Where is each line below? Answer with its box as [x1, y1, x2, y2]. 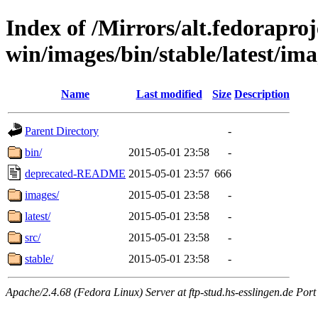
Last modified [136, 87, 202, 100]
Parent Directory [25, 124, 99, 137]
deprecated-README [25, 167, 126, 180]
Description [234, 87, 290, 100]
